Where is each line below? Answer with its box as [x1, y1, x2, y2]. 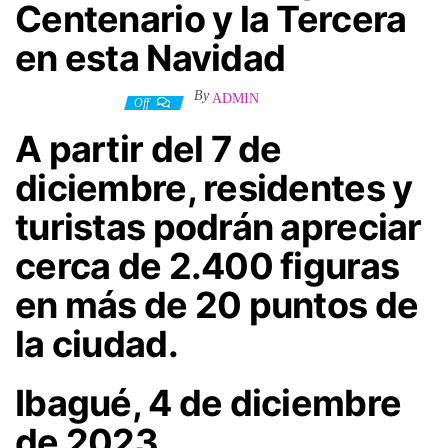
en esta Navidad [15, 36, 286, 81]
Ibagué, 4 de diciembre [15, 381, 402, 426]
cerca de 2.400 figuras [15, 244, 400, 289]
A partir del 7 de [15, 127, 282, 172]
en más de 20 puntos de [15, 283, 419, 328]
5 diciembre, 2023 [34, 92, 123, 107]
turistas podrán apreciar [15, 205, 422, 250]
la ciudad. [15, 322, 178, 367]
